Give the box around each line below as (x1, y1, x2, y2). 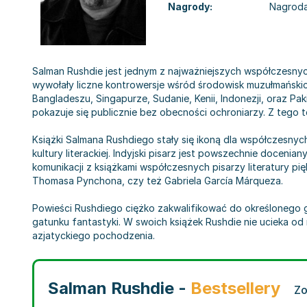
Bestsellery (191, 278, 280, 298)
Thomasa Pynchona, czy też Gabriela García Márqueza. (32, 175, 283, 186)
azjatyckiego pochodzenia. (32, 230, 155, 241)
